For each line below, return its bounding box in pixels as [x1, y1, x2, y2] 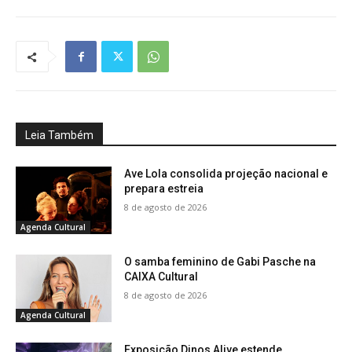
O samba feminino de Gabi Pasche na [124, 255, 317, 269]
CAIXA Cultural [124, 270, 199, 284]
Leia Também [25, 129, 93, 142]
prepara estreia [124, 182, 204, 196]
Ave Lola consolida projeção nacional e [124, 167, 328, 181]
